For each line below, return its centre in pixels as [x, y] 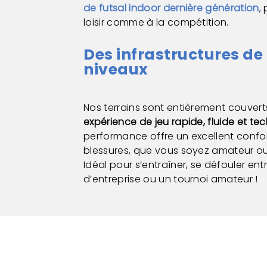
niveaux [116, 70]
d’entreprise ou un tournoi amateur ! [171, 179]
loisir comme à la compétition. [156, 22]
